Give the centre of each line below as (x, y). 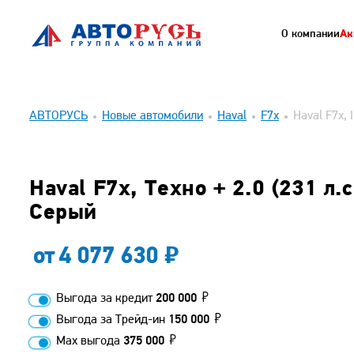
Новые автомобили (153, 116)
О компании (311, 34)
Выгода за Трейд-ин (112, 320)
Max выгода (90, 341)
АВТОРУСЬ (58, 116)
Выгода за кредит (106, 299)
